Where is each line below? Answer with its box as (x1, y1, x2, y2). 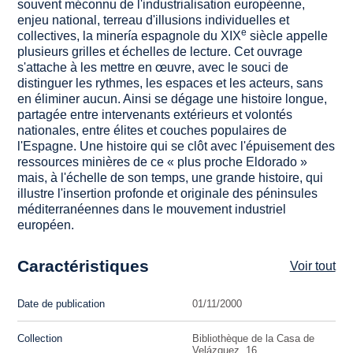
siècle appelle (247, 28, 329, 43)
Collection (17, 332, 63, 344)
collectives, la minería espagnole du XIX (17, 28, 242, 43)
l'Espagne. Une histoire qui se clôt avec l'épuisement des (17, 139, 336, 153)
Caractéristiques (17, 256, 150, 275)
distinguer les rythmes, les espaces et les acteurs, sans (17, 76, 324, 90)
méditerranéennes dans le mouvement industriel (17, 202, 287, 216)
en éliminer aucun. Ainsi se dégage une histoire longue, (17, 91, 328, 106)
